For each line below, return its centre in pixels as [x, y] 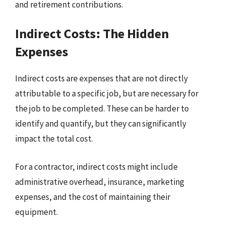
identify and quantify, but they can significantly [101, 124]
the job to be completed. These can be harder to [102, 108]
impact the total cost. [54, 139]
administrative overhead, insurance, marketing [100, 182]
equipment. [36, 212]
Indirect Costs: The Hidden [92, 33]
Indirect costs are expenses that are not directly [101, 78]
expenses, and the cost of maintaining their [93, 197]
